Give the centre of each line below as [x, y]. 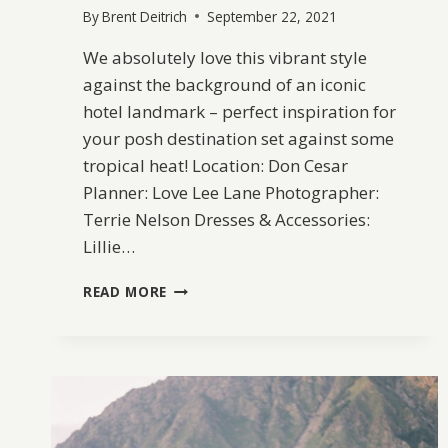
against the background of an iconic [224, 84]
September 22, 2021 [272, 16]
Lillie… [109, 246]
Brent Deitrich [145, 16]
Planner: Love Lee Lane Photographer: [231, 192]
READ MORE [125, 291]
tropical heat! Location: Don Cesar [215, 165]
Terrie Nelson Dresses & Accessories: [226, 219]
